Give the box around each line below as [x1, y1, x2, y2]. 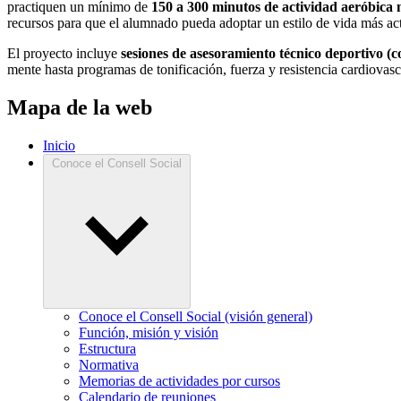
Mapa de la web [7, 95, 152, 119]
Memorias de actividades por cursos [79, 372, 280, 388]
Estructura [79, 340, 136, 356]
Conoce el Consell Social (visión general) [79, 308, 312, 324]
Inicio [43, 137, 75, 153]
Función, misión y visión [79, 324, 218, 340]
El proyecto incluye [7, 45, 117, 61]
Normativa [79, 356, 139, 372]
